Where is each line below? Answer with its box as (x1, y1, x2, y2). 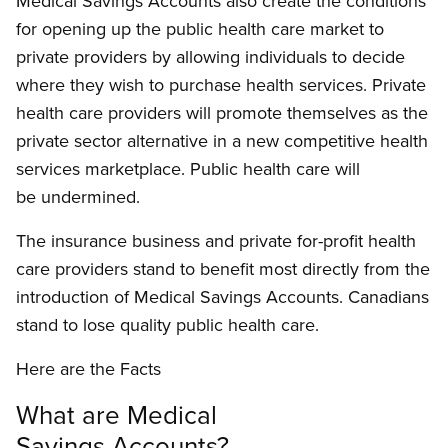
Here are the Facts (16, 356, 161, 382)
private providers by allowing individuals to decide (16, 44, 405, 70)
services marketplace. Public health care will (16, 156, 360, 182)
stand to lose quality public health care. (16, 312, 319, 338)
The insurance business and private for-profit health (16, 228, 416, 254)
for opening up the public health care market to (16, 16, 384, 42)
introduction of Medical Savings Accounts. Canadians (16, 284, 429, 310)
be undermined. (16, 184, 140, 210)
